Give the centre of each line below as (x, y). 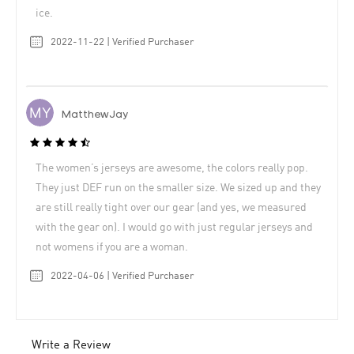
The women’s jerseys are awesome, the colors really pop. (172, 168)
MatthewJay (95, 115)
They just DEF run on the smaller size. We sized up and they (178, 188)
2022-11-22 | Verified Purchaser (122, 43)
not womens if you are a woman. (112, 247)
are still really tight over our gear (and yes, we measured (171, 207)
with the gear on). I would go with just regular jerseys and (174, 227)
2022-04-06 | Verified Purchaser (122, 276)
